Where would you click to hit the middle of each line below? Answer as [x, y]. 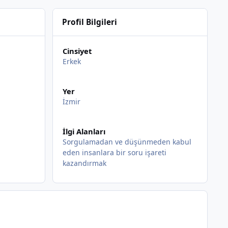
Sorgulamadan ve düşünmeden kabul [127, 142]
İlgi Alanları [84, 132]
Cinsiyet [77, 51]
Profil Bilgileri [89, 22]
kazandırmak [85, 163]
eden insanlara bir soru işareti [115, 153]
